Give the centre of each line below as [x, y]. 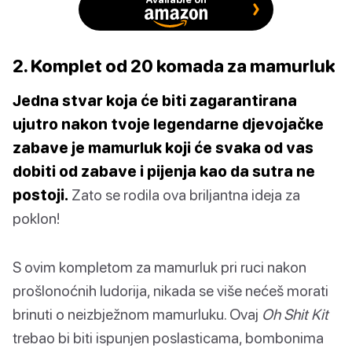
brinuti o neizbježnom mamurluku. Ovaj [137, 314]
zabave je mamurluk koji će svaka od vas [163, 148]
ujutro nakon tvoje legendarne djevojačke [168, 124]
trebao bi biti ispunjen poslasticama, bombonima [168, 338]
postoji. [40, 195]
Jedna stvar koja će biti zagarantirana [155, 101]
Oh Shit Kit [295, 314]
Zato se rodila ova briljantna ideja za [184, 195]
